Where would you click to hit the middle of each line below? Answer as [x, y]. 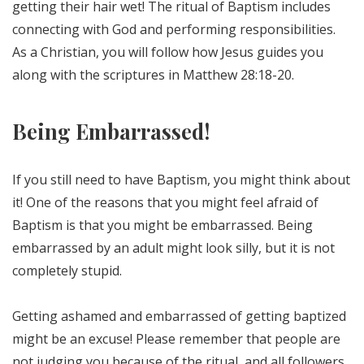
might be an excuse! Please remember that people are [176, 338]
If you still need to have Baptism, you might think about [181, 179]
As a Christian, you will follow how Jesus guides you [168, 52]
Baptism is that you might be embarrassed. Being [162, 225]
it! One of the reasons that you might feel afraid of [165, 202]
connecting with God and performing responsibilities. [174, 29]
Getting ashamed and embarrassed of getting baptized [179, 316]
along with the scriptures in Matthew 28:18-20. [153, 74]
